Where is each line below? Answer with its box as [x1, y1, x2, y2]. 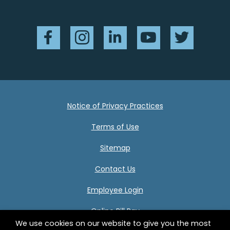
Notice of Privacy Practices [67, 100, 163, 111]
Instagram [81, 25, 123, 37]
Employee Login [87, 184, 143, 195]
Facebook [48, 25, 88, 37]
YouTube [148, 25, 183, 37]
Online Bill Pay [90, 205, 140, 216]
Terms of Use [91, 121, 139, 132]
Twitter [181, 25, 210, 37]
